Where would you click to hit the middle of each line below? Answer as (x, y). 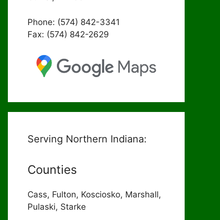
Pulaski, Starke (57, 206)
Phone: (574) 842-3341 (74, 22)
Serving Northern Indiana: (87, 139)
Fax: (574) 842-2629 (68, 34)
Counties (52, 169)
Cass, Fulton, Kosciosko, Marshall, (94, 194)
